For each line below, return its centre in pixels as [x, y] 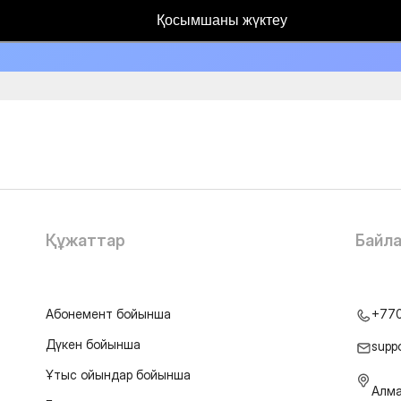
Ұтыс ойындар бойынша [118, 375]
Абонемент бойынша [108, 314]
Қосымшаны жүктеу [222, 20]
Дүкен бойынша [93, 344]
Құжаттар [85, 240]
